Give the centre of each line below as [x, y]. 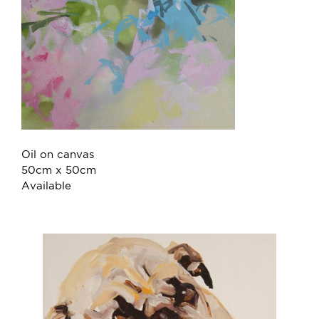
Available [46, 186]
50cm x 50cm [59, 170]
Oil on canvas [58, 155]
